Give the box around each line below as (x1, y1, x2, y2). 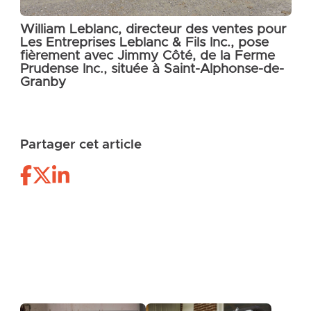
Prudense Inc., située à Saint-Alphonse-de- (19, 62, 284, 76)
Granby (19, 75, 66, 89)
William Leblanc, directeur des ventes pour (19, 22, 286, 36)
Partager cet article (19, 138, 142, 152)
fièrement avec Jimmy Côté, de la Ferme (19, 49, 275, 62)
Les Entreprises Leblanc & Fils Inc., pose (19, 35, 269, 49)
